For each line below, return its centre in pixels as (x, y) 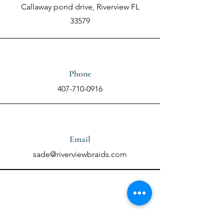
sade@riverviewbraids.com (80, 154)
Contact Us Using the (80, 181)
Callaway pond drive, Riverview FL (80, 7)
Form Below (80, 202)
